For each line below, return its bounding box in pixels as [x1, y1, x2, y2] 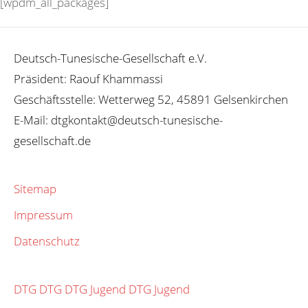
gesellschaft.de [14, 132, 91, 148]
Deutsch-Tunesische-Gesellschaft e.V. [14, 49, 207, 66]
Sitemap [14, 180, 56, 197]
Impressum [14, 206, 73, 223]
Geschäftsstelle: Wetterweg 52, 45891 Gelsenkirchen [14, 91, 288, 107]
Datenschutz [14, 232, 80, 249]
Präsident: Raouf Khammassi [14, 70, 163, 87]
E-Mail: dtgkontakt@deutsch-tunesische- [14, 111, 223, 128]
